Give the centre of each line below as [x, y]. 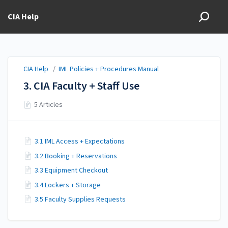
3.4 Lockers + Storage [68, 185]
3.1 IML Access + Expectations [80, 141]
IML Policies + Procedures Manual [109, 69]
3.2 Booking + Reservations [76, 156]
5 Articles [49, 105]
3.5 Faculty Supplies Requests [80, 199]
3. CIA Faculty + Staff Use [81, 86]
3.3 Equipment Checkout [71, 170]
